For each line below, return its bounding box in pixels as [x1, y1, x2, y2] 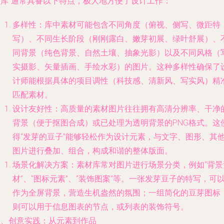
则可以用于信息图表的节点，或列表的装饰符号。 [12, 202, 188, 211]
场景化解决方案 [12, 160, 68, 169]
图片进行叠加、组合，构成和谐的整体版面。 [12, 146, 172, 155]
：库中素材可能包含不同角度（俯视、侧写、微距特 [36, 20, 220, 29]
